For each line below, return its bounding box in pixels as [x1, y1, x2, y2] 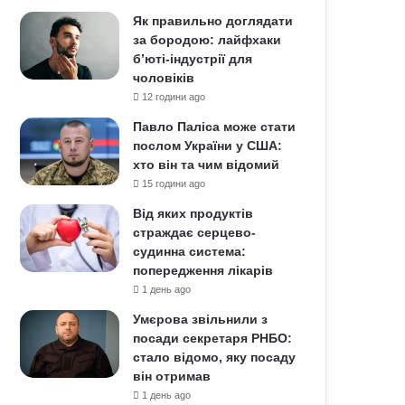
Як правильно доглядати [133, 14, 294, 28]
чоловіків [133, 71, 195, 85]
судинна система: [133, 244, 247, 259]
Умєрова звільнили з [133, 312, 268, 326]
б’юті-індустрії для [133, 52, 253, 66]
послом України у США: [133, 138, 283, 153]
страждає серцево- [133, 225, 257, 240]
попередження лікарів [133, 263, 274, 278]
